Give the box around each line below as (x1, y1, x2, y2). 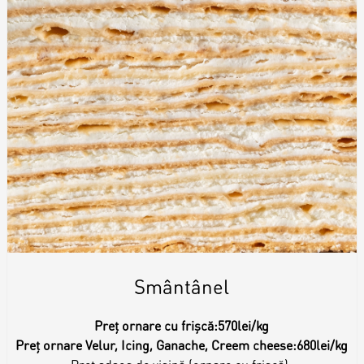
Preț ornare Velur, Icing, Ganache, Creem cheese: (15, 336, 297, 353)
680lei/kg (297, 336, 349, 353)
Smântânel (134, 273, 230, 299)
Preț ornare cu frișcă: (94, 316, 219, 334)
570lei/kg (218, 316, 270, 334)
